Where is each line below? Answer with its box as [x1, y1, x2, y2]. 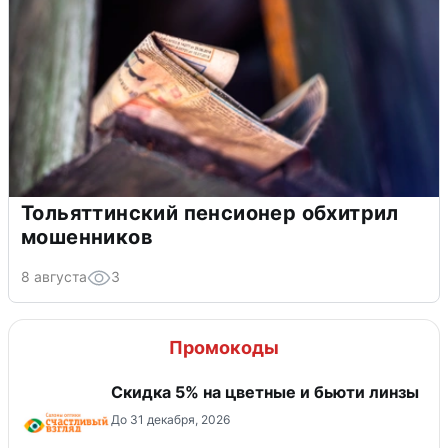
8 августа [21, 267, 87, 285]
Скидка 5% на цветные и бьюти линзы [111, 381, 419, 402]
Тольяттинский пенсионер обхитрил [21, 200, 399, 225]
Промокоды [169, 336, 279, 358]
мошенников [21, 224, 153, 249]
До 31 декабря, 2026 [111, 411, 230, 427]
